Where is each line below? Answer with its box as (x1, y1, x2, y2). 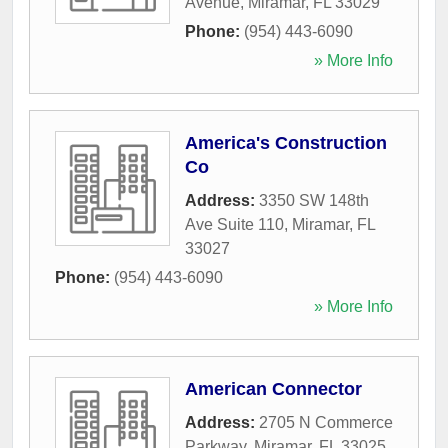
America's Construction (185, 132, 387, 153)
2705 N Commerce (259, 413, 393, 431)
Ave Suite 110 (185, 215, 284, 233)
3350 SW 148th (259, 191, 369, 209)
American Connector (185, 378, 362, 399)
